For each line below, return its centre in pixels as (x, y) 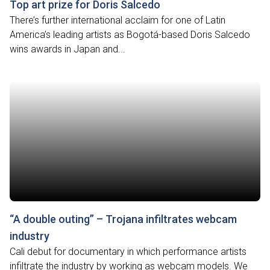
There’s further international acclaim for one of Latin (118, 20)
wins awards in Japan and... (67, 49)
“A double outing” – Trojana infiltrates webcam (123, 219)
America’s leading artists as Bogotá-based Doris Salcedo (130, 35)
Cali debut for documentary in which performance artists (128, 252)
